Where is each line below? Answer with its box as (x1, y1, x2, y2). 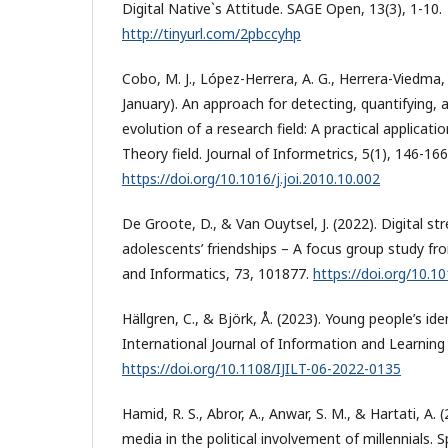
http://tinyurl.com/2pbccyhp (122, 23, 301, 43)
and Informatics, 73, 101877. (122, 263, 313, 283)
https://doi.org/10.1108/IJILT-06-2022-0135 (122, 358, 401, 378)
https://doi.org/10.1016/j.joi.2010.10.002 (122, 168, 380, 188)
